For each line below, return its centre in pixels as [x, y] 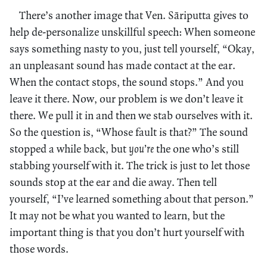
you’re [141, 148]
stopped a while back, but [69, 148]
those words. [39, 249]
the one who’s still [196, 148]
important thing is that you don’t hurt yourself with [127, 232]
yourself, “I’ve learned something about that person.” [132, 198]
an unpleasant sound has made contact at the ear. [122, 65]
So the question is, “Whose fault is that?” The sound [129, 132]
